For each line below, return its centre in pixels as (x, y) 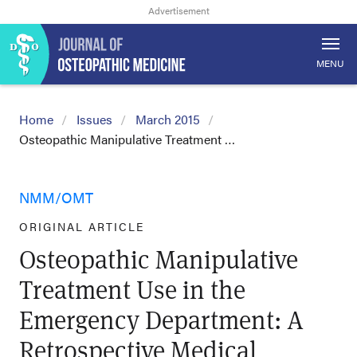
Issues (94, 119)
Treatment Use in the (132, 289)
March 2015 (168, 119)
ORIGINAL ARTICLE (82, 226)
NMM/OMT (56, 197)
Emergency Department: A (161, 319)
